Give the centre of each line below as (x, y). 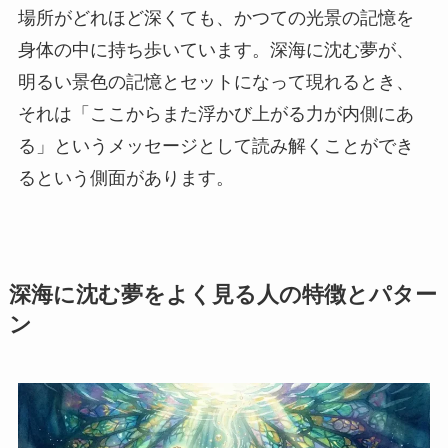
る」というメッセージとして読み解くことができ (215, 145)
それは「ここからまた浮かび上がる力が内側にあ (215, 113)
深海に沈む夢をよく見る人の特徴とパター (222, 294)
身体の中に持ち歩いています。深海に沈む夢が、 (215, 49)
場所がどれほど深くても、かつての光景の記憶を (215, 17)
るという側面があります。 (125, 177)
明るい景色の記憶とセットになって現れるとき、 (215, 81)
